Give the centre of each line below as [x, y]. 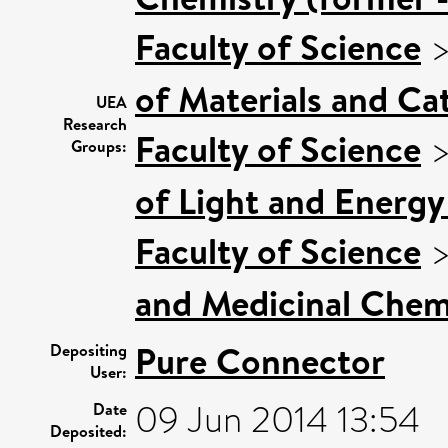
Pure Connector [260, 361]
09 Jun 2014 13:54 [277, 420]
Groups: [99, 146]
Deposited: [88, 431]
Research [95, 124]
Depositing [88, 350]
